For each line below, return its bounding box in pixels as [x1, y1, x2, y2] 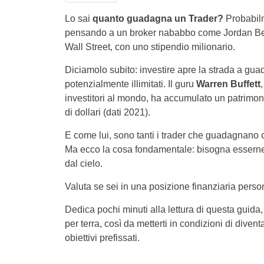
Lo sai [64, 14, 93, 24]
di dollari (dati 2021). [64, 107, 150, 117]
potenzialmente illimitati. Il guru [64, 79, 196, 89]
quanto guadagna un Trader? [92, 14, 223, 24]
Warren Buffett [196, 79, 260, 89]
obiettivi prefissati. [64, 233, 140, 243]
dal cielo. [64, 159, 103, 169]
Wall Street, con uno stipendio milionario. [64, 42, 235, 52]
